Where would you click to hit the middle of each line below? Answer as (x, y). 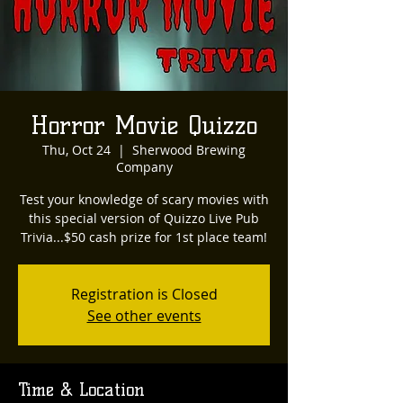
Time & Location (81, 389)
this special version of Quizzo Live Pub (144, 218)
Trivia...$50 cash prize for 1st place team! (144, 237)
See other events (144, 315)
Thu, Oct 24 (76, 149)
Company (144, 166)
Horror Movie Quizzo (144, 125)
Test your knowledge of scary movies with (144, 199)
